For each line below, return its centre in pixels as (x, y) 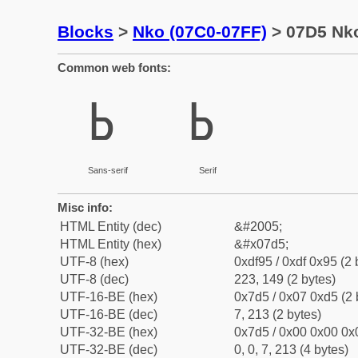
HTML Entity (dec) (111, 227)
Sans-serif (107, 170)
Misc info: (85, 207)
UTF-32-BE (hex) (109, 332)
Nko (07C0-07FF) (200, 32)
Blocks (86, 32)
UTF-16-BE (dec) (109, 314)
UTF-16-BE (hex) (109, 297)
